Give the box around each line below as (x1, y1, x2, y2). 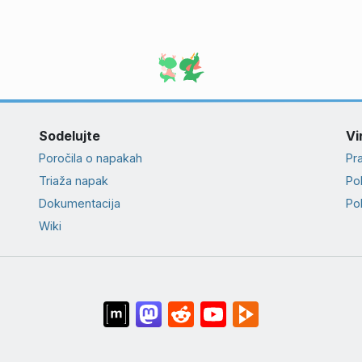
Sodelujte (38, 127, 100, 144)
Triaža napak (38, 173, 108, 187)
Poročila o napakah (38, 150, 142, 165)
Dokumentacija (38, 196, 120, 211)
